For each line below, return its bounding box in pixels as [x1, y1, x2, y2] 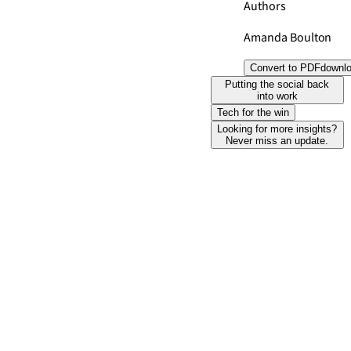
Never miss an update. [226, 135, 329, 147]
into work [256, 90, 298, 102]
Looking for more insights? [217, 123, 338, 135]
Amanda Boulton [244, 29, 332, 46]
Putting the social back [225, 78, 330, 90]
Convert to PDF [250, 62, 320, 74]
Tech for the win [216, 107, 289, 118]
